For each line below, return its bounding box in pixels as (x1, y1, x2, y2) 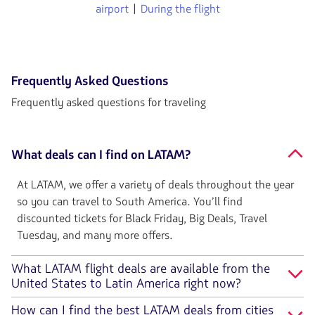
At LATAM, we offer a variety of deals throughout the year (17, 176, 294, 193)
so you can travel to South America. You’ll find (17, 193, 243, 210)
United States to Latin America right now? (11, 274, 240, 292)
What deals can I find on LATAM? (11, 146, 191, 163)
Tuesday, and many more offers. (17, 227, 173, 243)
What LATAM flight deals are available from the (11, 259, 270, 278)
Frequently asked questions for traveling (11, 94, 206, 110)
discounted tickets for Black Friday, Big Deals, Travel (17, 210, 267, 226)
